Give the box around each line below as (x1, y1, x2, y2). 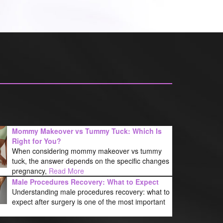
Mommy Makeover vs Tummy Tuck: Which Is (11, 126, 162, 136)
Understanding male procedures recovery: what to (11, 187, 170, 197)
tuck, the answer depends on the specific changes (11, 156, 169, 166)
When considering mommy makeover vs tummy (11, 146, 162, 156)
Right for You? (11, 136, 61, 146)
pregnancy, (11, 166, 49, 176)
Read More (48, 166, 84, 176)
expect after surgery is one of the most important (11, 197, 165, 207)
